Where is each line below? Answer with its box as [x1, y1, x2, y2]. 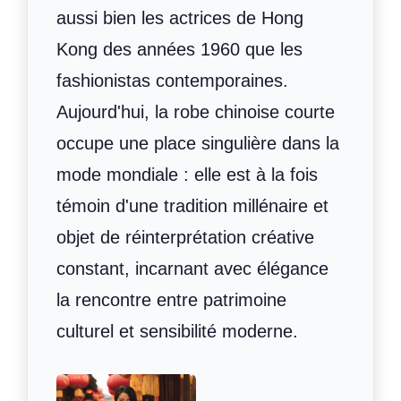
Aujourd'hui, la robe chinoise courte [56, 102, 335, 123]
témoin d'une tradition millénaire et [56, 196, 328, 217]
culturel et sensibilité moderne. [56, 321, 298, 342]
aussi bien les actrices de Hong [56, 8, 303, 29]
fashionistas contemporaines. [56, 71, 288, 91]
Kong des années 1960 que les [56, 39, 303, 60]
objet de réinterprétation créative [56, 227, 314, 248]
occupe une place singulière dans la [56, 133, 339, 154]
